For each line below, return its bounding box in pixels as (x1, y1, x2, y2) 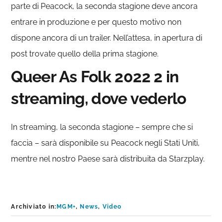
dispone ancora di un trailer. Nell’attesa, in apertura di (11, 33, 203, 43)
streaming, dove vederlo (11, 89, 186, 108)
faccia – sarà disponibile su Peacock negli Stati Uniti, (11, 138, 200, 148)
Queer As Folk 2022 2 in (11, 67, 179, 86)
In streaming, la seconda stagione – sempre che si (11, 122, 193, 132)
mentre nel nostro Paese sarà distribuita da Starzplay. (11, 154, 205, 164)
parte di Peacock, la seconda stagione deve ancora (11, 1, 198, 11)
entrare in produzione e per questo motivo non (11, 17, 182, 27)
